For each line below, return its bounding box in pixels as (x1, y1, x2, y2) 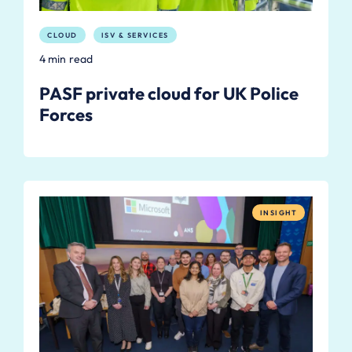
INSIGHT (259, 208, 297, 218)
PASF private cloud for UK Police (39, 82, 299, 105)
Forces (39, 104, 93, 126)
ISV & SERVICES (101, 30, 169, 39)
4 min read (39, 52, 93, 67)
